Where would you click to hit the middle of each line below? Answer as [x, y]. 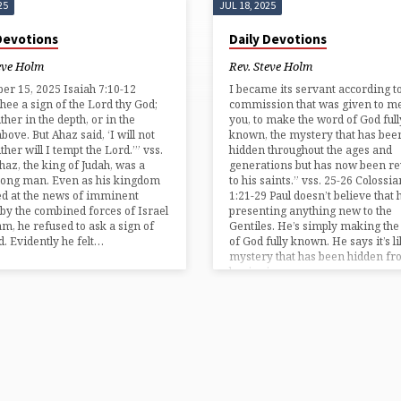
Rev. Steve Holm [270, 66]
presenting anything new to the [310, 211]
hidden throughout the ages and [310, 150]
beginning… [260, 272]
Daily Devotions [277, 39]
